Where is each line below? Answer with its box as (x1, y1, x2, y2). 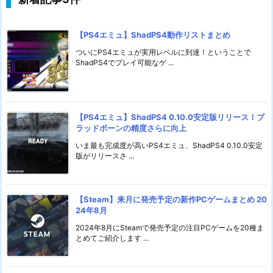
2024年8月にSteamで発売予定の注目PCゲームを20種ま (76, 223, 264, 233)
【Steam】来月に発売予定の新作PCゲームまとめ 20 (76, 194, 267, 205)
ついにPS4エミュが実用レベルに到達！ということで (76, 48, 251, 57)
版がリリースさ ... (76, 151, 134, 161)
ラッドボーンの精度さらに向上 (76, 123, 186, 133)
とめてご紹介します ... (76, 233, 149, 243)
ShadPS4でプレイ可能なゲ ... (76, 58, 174, 68)
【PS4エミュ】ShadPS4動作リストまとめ (76, 30, 230, 40)
